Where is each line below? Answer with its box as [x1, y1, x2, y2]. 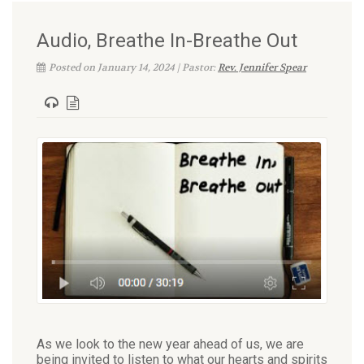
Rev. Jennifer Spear [218, 61, 306, 74]
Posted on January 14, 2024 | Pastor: [49, 61, 218, 74]
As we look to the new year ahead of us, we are [37, 336, 304, 352]
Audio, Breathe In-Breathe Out [37, 29, 297, 52]
